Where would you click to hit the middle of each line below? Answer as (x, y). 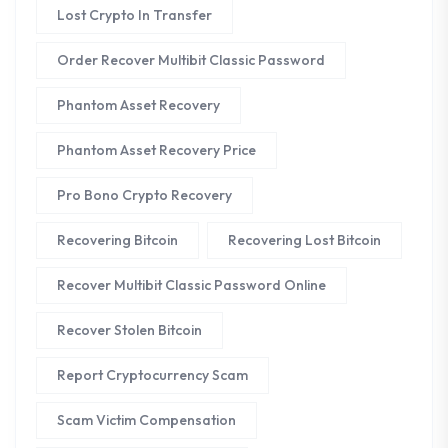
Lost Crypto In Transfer (134, 15)
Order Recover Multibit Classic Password (191, 60)
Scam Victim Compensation (146, 420)
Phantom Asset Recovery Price (156, 150)
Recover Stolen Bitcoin (129, 330)
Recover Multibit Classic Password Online (191, 285)
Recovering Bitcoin (117, 240)
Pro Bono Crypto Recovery (144, 195)
